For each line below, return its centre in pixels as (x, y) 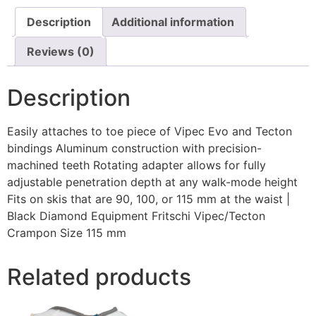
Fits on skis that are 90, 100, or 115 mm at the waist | (148, 199)
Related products (99, 277)
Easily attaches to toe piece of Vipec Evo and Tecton (150, 132)
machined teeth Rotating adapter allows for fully (136, 165)
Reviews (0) (61, 52)
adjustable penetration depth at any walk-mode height (152, 182)
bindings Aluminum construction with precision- (134, 148)
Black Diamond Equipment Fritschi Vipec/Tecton (136, 216)
